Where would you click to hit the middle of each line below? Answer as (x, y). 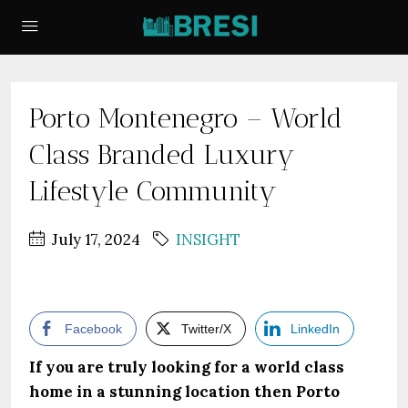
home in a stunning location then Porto (184, 392)
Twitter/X (206, 329)
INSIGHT (208, 240)
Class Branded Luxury (162, 155)
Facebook (93, 329)
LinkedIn (315, 329)
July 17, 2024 (94, 240)
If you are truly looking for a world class (187, 367)
